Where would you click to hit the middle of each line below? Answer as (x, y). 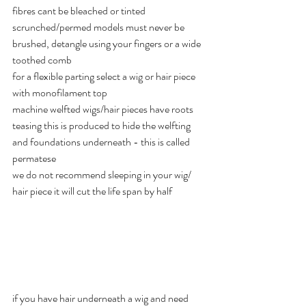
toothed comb (43, 60)
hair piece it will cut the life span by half (93, 191)
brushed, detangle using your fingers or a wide (108, 44)
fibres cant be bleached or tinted (80, 11)
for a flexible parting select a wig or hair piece (105, 76)
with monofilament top (60, 93)
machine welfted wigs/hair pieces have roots (104, 109)
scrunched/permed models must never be (99, 27)
